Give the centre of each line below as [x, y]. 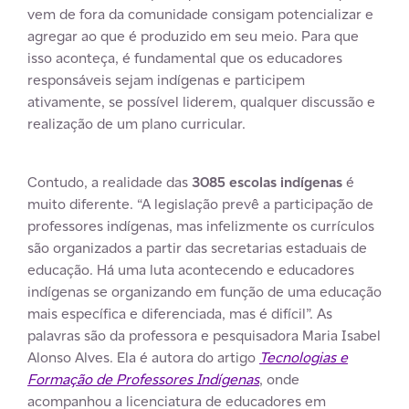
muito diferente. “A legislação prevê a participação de [200, 204]
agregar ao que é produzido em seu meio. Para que [193, 36]
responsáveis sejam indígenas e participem [166, 79]
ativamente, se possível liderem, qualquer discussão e [201, 101]
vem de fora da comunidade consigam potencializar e [200, 14]
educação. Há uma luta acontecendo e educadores [191, 269]
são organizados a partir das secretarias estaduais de [197, 247]
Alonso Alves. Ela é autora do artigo [143, 357]
